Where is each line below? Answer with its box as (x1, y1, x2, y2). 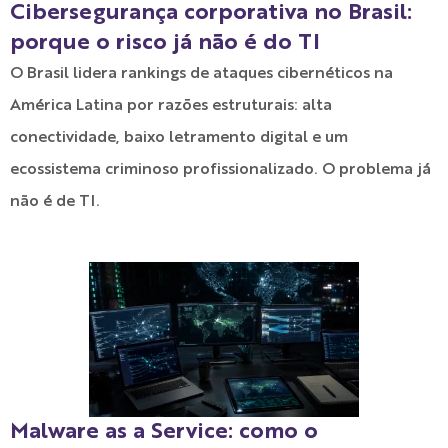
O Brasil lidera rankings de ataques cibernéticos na (10, 65, 393, 82)
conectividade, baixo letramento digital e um (10, 129, 348, 146)
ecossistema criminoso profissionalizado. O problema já (10, 161, 431, 178)
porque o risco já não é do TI (10, 31, 320, 54)
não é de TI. (10, 193, 100, 210)
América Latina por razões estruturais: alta (10, 97, 332, 114)
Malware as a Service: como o (10, 420, 318, 443)
